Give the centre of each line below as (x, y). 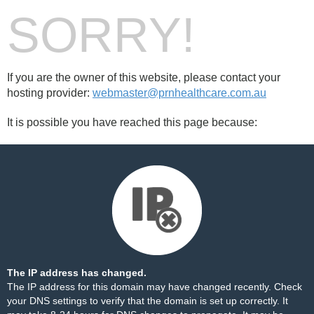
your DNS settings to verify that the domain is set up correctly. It (148, 301)
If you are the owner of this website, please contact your (144, 77)
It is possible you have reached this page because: (132, 122)
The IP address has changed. (77, 273)
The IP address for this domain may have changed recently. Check (155, 287)
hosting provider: (50, 93)
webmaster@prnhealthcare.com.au (179, 93)
